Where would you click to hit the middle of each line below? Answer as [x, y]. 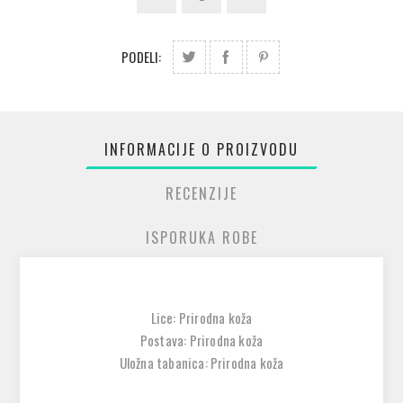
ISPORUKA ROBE [201, 238]
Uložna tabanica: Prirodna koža [201, 363]
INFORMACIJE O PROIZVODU [201, 150]
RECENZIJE [201, 194]
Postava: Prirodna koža [201, 340]
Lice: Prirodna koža [201, 318]
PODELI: [142, 57]
